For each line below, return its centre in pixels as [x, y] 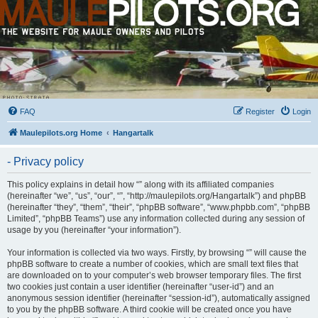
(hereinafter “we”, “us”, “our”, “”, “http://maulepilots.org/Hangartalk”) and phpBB [157, 196]
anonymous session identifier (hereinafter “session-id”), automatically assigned [159, 298]
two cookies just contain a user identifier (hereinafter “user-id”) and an [141, 287]
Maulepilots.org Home [61, 133]
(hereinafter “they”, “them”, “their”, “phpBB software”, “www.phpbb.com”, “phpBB [159, 207]
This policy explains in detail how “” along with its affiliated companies [141, 185]
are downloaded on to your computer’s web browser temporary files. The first [154, 275]
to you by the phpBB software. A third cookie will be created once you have [149, 309]
